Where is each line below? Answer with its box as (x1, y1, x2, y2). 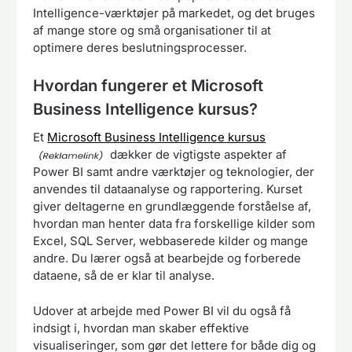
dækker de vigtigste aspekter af (107, 147, 288, 163)
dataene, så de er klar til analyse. (33, 268, 215, 284)
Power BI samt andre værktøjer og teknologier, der (33, 164, 315, 180)
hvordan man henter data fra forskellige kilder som (33, 216, 316, 232)
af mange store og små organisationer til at (33, 22, 272, 38)
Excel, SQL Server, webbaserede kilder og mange (33, 233, 309, 249)
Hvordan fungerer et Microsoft (33, 76, 264, 96)
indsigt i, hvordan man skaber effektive (33, 320, 250, 335)
